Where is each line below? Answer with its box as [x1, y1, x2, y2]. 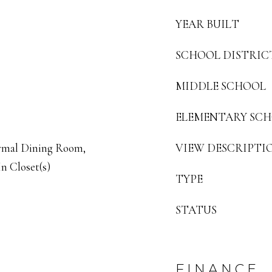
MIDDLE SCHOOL [175, 79, 266, 93]
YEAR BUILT [175, 17, 239, 31]
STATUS [175, 203, 217, 217]
